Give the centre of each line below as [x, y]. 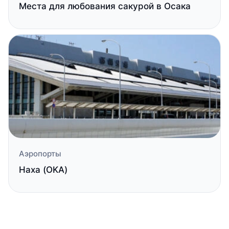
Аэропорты [40, 154]
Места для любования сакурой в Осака [105, 6]
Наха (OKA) [43, 170]
